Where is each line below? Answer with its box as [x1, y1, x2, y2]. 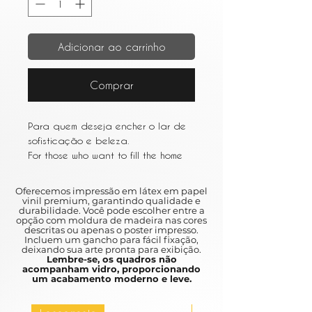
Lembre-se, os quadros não [46, 253, 177, 265]
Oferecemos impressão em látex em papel [15, 185, 208, 197]
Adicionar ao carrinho [57, 40, 166, 54]
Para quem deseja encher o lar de [28, 120, 186, 132]
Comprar [89, 79, 134, 92]
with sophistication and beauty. [28, 164, 173, 176]
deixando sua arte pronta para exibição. [22, 244, 201, 256]
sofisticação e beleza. [28, 134, 130, 147]
